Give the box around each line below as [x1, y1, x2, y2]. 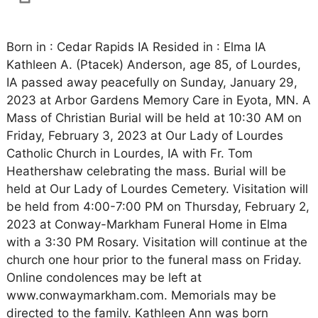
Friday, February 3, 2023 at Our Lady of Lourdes [6, 128, 283, 143]
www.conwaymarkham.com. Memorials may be [6, 288, 276, 302]
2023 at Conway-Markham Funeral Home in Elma [6, 217, 287, 231]
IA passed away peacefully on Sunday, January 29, [6, 75, 297, 89]
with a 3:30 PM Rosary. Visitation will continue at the [6, 235, 307, 249]
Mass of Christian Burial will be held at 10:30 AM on [6, 111, 302, 125]
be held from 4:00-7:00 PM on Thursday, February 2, [6, 199, 309, 214]
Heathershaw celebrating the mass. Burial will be [6, 164, 286, 178]
